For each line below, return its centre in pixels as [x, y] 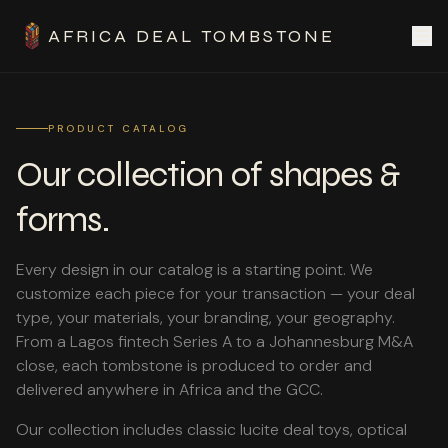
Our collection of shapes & [208, 174]
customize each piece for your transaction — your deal [215, 293]
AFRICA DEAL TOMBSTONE [191, 36]
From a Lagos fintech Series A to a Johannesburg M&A [214, 341]
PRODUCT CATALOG [118, 128]
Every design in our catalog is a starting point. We [194, 269]
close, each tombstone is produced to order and [194, 365]
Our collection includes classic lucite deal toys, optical [211, 429]
